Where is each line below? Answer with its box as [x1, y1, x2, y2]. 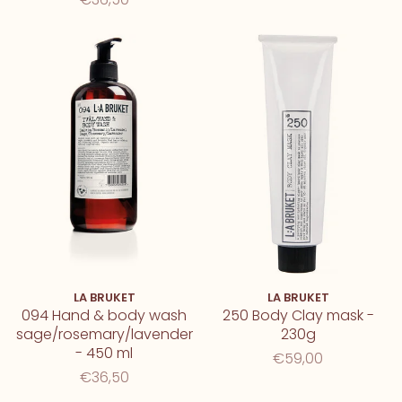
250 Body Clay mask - [222, 305, 374, 327]
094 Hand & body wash [22, 305, 187, 327]
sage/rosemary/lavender [15, 324, 193, 345]
